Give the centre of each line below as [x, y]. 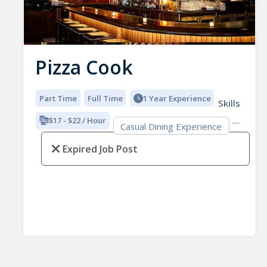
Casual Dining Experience [171, 126]
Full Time [105, 98]
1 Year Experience [177, 98]
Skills [229, 103]
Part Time [58, 98]
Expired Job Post [100, 149]
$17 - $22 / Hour [78, 121]
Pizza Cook [84, 67]
